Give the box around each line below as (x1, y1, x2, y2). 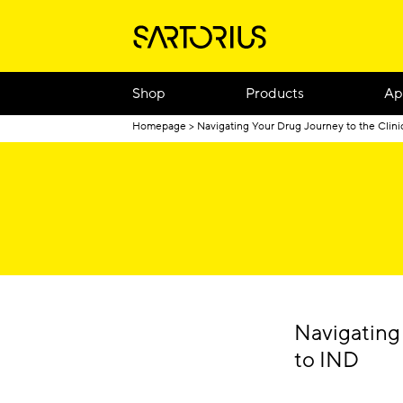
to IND (294, 346, 359, 374)
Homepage (132, 119, 186, 133)
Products (246, 83, 305, 103)
